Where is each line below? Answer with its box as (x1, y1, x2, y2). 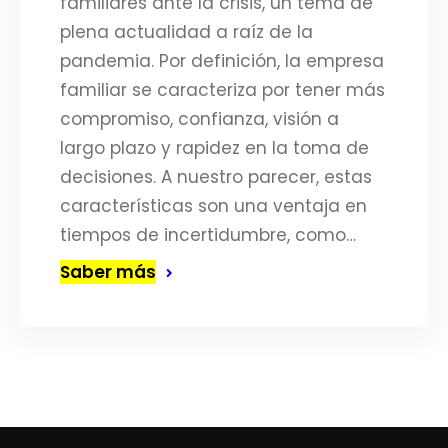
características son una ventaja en (60, 194, 367, 218)
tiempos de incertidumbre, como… (60, 223, 356, 247)
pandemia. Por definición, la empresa (60, 49, 384, 73)
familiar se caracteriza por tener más (60, 78, 385, 102)
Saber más (60, 260, 156, 284)
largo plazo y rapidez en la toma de (60, 136, 369, 160)
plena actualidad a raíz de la (60, 20, 313, 44)
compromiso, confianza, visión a (60, 107, 339, 131)
